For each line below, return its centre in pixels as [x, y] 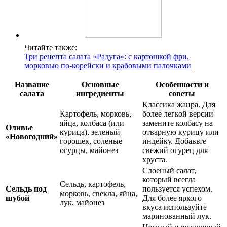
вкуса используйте [175, 207]
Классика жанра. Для [179, 104]
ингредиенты [100, 93]
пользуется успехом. [177, 188]
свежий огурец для [175, 150]
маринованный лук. [177, 216]
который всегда [169, 179]
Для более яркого [172, 198]
